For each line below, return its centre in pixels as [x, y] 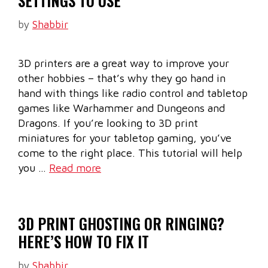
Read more [75, 168]
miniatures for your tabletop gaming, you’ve [125, 138]
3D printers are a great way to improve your [124, 63]
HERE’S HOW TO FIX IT [83, 242]
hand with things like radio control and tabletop [133, 93]
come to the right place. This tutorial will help [130, 153]
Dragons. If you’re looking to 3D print [108, 123]
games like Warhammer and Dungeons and [121, 108]
